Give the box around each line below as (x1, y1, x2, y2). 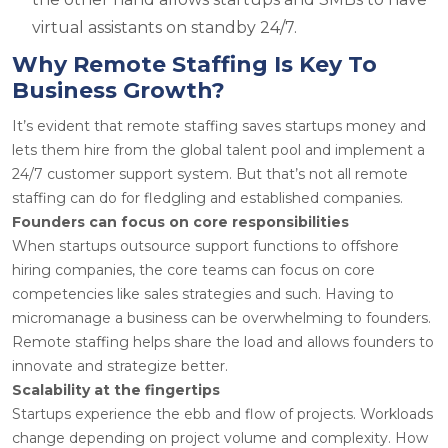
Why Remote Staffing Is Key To (12, 50, 377, 78)
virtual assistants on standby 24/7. (32, 17, 297, 37)
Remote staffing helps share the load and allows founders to (12, 332, 434, 351)
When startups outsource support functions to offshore (12, 236, 399, 255)
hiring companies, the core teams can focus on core (12, 260, 375, 279)
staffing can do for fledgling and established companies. (12, 188, 403, 207)
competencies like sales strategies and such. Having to (12, 284, 394, 303)
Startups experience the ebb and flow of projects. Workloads (12, 404, 433, 423)
